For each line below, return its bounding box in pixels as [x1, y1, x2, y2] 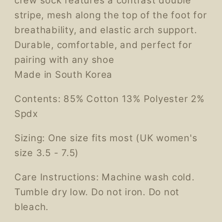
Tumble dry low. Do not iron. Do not [14, 186, 179, 198]
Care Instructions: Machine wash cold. [14, 171, 195, 183]
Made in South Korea [14, 69, 112, 81]
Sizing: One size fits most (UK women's [14, 132, 198, 144]
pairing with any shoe [14, 54, 114, 66]
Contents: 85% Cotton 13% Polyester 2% [14, 93, 205, 105]
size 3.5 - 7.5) [14, 147, 79, 159]
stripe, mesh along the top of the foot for [14, 9, 207, 21]
